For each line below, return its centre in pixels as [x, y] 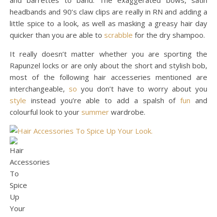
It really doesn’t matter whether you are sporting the [108, 54]
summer [95, 112]
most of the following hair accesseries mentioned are [108, 77]
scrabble [118, 35]
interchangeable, [39, 88]
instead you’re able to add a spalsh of [103, 100]
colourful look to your [46, 112]
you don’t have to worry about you [142, 88]
